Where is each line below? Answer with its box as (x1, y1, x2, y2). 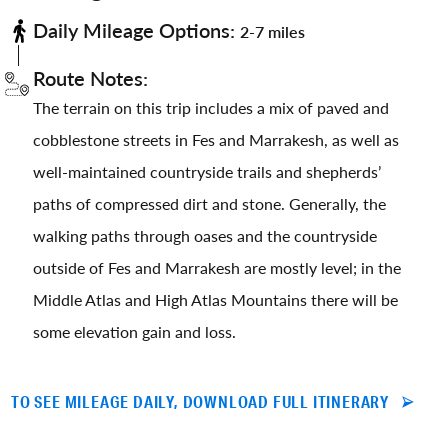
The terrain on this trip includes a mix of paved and (33, 95, 389, 119)
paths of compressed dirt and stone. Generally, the (33, 191, 386, 215)
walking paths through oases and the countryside (33, 223, 377, 247)
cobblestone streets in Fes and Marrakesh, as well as (33, 127, 399, 151)
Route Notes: (33, 63, 148, 92)
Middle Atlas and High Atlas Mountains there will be (33, 287, 398, 311)
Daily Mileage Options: (33, 15, 240, 44)
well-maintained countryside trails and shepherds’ (33, 159, 381, 183)
